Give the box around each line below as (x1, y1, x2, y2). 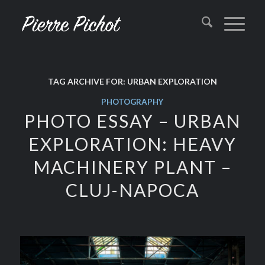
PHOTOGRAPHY (101, 97, 164, 106)
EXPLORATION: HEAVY (28, 133, 237, 154)
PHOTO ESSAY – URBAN (24, 110, 241, 131)
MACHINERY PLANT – (33, 156, 232, 177)
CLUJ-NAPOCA (65, 179, 199, 201)
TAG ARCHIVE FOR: (47, 76, 127, 86)
